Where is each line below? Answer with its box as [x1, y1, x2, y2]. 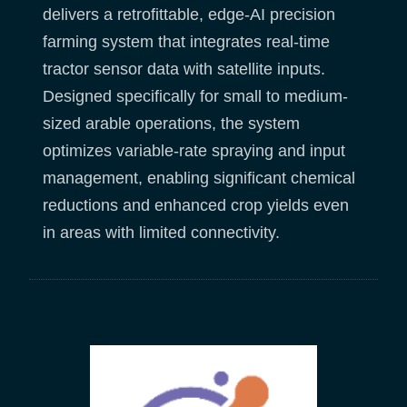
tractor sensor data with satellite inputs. [43, 59, 325, 78]
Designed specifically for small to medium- [43, 86, 348, 105]
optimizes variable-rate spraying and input [43, 141, 345, 160]
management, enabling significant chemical [43, 168, 355, 187]
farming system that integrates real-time [43, 32, 330, 51]
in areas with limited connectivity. [43, 223, 280, 242]
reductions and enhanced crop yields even [43, 195, 349, 214]
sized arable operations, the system [43, 114, 300, 133]
